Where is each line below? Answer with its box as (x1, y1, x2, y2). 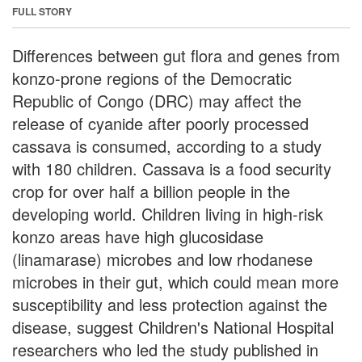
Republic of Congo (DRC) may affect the (12, 88, 301, 112)
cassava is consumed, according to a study (12, 133, 322, 158)
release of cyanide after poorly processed (12, 111, 309, 135)
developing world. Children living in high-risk (12, 201, 323, 225)
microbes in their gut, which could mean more (12, 269, 339, 293)
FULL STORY (12, 3, 72, 19)
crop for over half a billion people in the (12, 179, 290, 203)
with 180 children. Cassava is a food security (12, 156, 331, 180)
